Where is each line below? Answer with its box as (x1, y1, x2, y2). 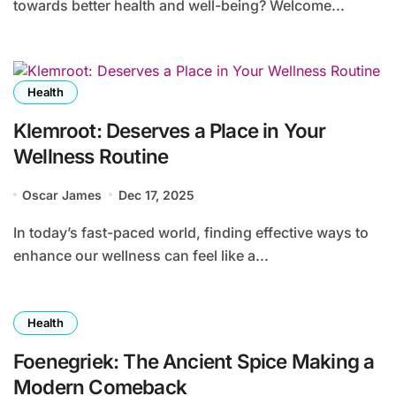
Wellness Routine (13, 143, 169, 168)
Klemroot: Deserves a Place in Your (13, 118, 326, 142)
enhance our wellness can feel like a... (13, 246, 269, 264)
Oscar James (22, 187, 103, 202)
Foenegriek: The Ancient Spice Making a (13, 348, 375, 373)
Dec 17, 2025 (118, 187, 194, 202)
